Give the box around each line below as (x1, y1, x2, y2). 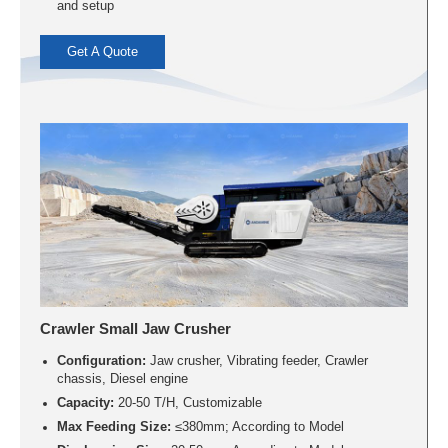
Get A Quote (67, 45, 139, 60)
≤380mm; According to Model (170, 420, 344, 435)
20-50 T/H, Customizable (113, 396, 262, 411)
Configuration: (56, 354, 146, 369)
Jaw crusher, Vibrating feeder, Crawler (145, 354, 368, 369)
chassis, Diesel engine (56, 372, 188, 387)
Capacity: (56, 396, 114, 411)
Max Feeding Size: (56, 420, 171, 435)
